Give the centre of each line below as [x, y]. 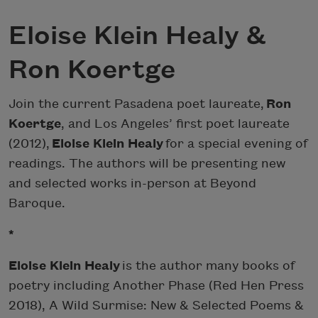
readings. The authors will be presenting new [147, 163]
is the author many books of [207, 265]
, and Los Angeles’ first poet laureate [175, 124]
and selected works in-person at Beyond [132, 183]
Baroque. [37, 203]
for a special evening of [235, 143]
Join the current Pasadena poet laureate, [137, 104]
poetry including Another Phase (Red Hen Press [156, 285]
